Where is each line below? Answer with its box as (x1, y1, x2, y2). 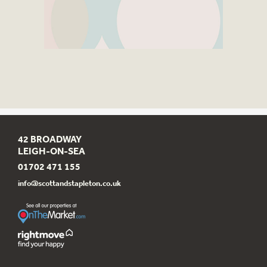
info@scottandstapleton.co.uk (18, 178, 121, 188)
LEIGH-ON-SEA (18, 144, 85, 157)
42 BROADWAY (18, 132, 82, 145)
